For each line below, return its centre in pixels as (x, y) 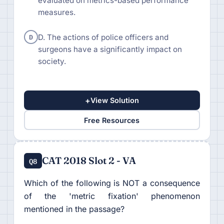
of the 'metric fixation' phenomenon (112, 196)
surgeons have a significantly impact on (110, 49)
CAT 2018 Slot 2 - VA (89, 161)
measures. (56, 12)
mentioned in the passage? (74, 209)
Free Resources (112, 120)
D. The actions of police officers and (103, 37)
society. (52, 61)
